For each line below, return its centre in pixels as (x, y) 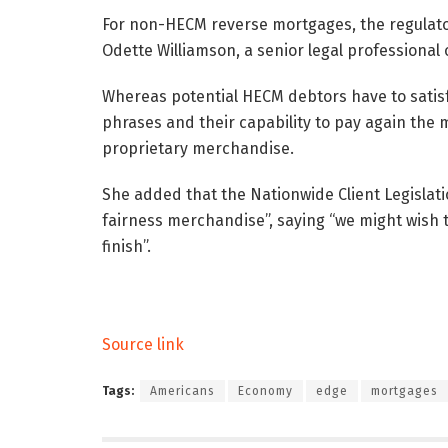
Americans (182, 391)
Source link (143, 345)
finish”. (126, 247)
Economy (265, 391)
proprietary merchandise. (198, 149)
